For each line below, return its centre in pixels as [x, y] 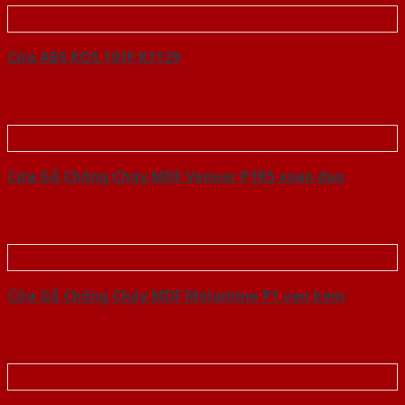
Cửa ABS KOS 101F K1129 [94, 57]
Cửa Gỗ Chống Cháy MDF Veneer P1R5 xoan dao [176, 177]
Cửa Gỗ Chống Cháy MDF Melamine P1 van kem [176, 296]
